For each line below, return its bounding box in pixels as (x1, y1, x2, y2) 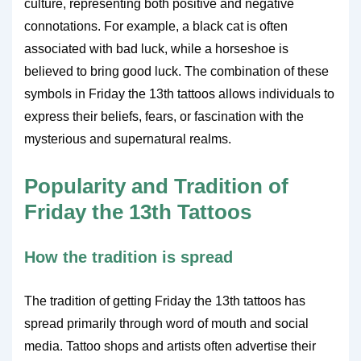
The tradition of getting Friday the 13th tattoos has (24, 294, 305, 308)
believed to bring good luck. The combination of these (24, 64, 329, 78)
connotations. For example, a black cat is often (24, 19, 288, 33)
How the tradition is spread (24, 248, 233, 266)
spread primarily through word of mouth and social (24, 317, 309, 330)
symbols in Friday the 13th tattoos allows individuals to (24, 87, 334, 101)
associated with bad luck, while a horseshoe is (24, 42, 288, 56)
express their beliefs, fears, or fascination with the (24, 110, 304, 123)
